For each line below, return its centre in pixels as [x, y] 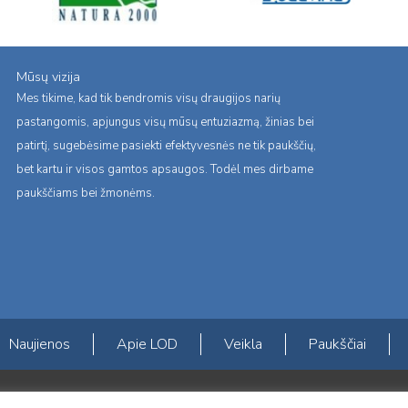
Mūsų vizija [48, 76]
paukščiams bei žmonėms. [86, 193]
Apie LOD [147, 344]
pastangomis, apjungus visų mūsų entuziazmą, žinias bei [165, 122]
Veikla [243, 344]
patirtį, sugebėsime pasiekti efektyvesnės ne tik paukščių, [166, 145]
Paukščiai [337, 344]
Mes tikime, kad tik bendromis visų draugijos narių [148, 98]
